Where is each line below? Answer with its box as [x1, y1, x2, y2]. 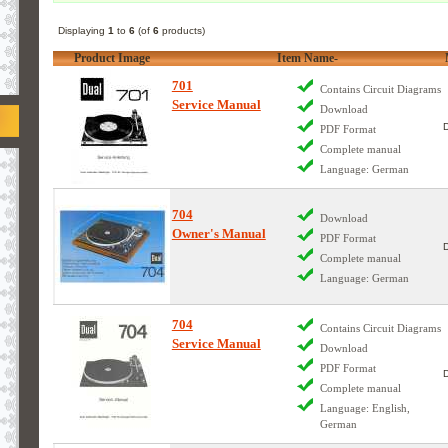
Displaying [57, 24, 108, 36]
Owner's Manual [171, 226, 266, 242]
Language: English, [320, 401, 411, 414]
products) [158, 24, 205, 36]
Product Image [74, 50, 151, 65]
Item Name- [276, 50, 338, 65]
